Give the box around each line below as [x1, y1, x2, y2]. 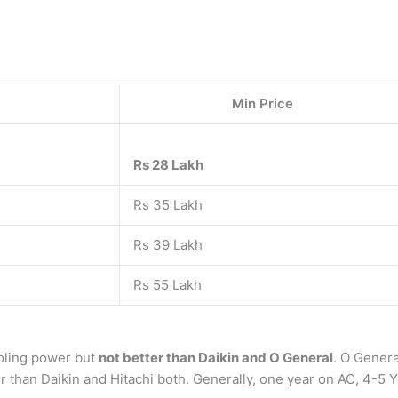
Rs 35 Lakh [133, 196, 203, 213]
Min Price [232, 95, 293, 112]
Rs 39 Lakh [133, 236, 203, 253]
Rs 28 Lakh [133, 156, 203, 173]
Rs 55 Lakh [133, 276, 202, 293]
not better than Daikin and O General [99, 348, 333, 366]
